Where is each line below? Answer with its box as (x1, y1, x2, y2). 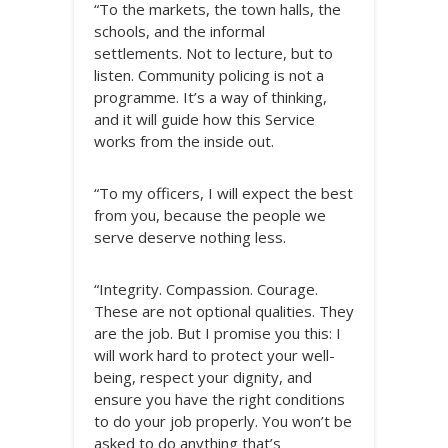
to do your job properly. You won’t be (94, 411, 352, 431)
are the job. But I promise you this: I (94, 323, 341, 343)
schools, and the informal (94, 21, 265, 41)
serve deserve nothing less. (94, 227, 286, 247)
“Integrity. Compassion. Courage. (94, 279, 318, 299)
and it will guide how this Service (94, 109, 315, 129)
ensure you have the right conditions (94, 389, 345, 409)
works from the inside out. (94, 131, 274, 151)
